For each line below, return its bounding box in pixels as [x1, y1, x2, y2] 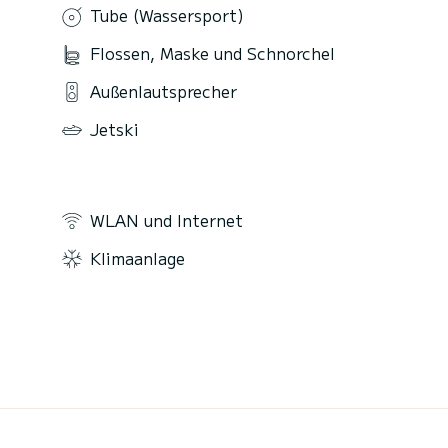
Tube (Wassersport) [90, 3, 244, 28]
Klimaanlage [90, 245, 185, 270]
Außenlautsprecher [90, 79, 237, 104]
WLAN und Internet [90, 207, 243, 232]
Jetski [90, 116, 139, 141]
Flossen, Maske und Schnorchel [90, 41, 335, 66]
